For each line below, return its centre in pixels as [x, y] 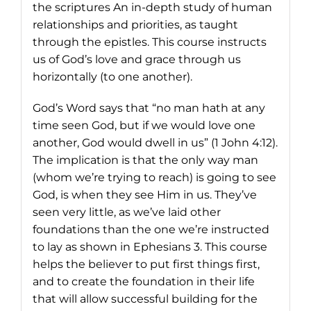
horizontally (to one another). [112, 76]
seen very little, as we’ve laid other [126, 212]
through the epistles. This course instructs [149, 42]
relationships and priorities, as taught [135, 24]
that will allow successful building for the [145, 299]
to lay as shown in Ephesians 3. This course [150, 246]
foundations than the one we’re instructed [151, 229]
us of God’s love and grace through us [136, 59]
